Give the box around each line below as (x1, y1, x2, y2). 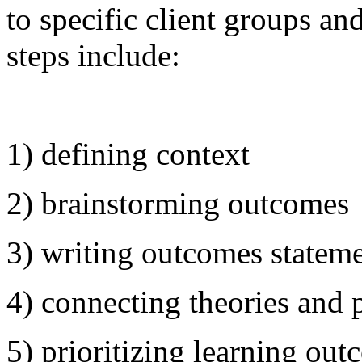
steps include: (6, 37, 180, 73)
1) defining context (6, 136, 250, 171)
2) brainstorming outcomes (6, 185, 349, 221)
